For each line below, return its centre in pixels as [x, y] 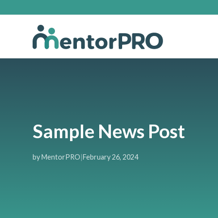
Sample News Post [109, 131]
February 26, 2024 [110, 157]
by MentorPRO [56, 157]
